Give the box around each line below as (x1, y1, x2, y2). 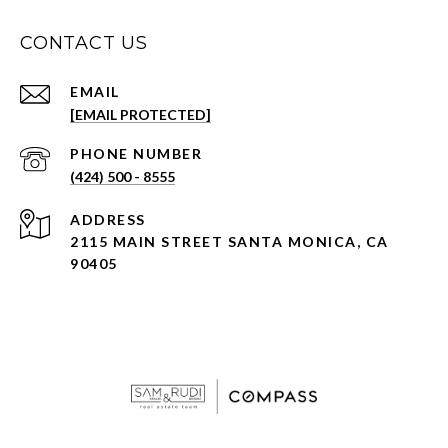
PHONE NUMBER (70, 145, 202, 163)
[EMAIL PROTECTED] (70, 106, 211, 124)
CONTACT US (20, 32, 148, 55)
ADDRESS (70, 211, 146, 229)
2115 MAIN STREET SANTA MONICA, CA (70, 233, 389, 251)
